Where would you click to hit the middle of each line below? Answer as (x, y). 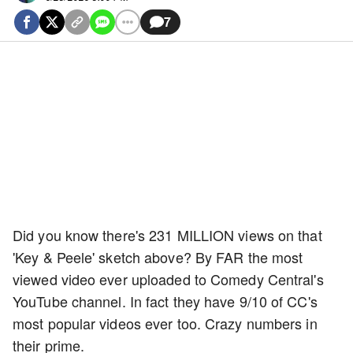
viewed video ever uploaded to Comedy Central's (168, 279)
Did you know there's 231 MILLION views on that (167, 235)
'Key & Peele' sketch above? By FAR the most (158, 257)
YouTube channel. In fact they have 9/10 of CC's (165, 301)
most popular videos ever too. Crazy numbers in (165, 323)
